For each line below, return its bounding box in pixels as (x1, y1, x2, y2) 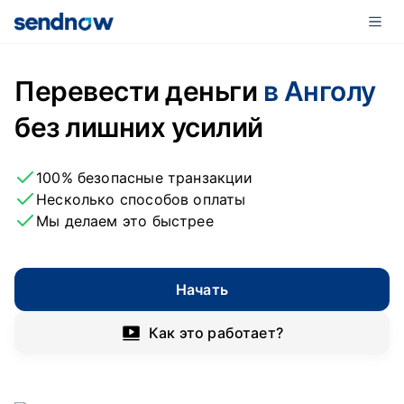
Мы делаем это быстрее (36, 212, 214, 230)
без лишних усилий (14, 111, 263, 143)
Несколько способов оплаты (36, 190, 246, 208)
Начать (175, 280, 229, 298)
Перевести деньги (14, 75, 263, 107)
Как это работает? (148, 324, 284, 342)
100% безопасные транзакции (36, 169, 253, 187)
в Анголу (262, 75, 377, 107)
